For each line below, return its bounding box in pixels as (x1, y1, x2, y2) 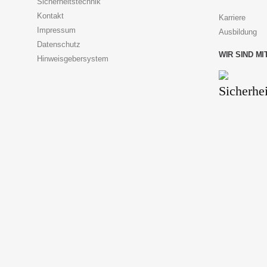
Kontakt (37, 11, 64, 20)
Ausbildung (219, 27, 257, 36)
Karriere (219, 13, 246, 22)
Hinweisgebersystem (37, 54, 108, 63)
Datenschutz (37, 39, 80, 49)
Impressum (37, 25, 76, 35)
